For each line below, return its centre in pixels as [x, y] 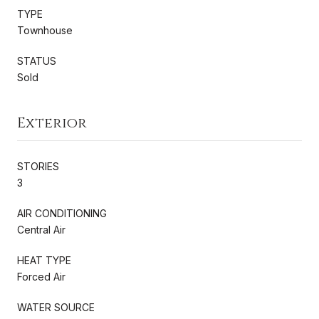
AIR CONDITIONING [62, 213]
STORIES [38, 166]
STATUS [37, 61]
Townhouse [45, 30]
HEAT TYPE [44, 260]
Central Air [41, 229]
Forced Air [41, 276]
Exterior [52, 122]
